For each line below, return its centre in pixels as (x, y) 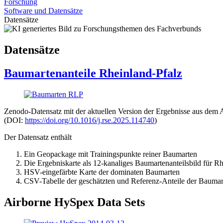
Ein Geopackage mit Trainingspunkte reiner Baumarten (111, 154)
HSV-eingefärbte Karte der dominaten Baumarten (102, 172)
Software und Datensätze (43, 11)
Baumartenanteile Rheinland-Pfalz (93, 73)
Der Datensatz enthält (38, 137)
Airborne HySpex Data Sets (74, 202)
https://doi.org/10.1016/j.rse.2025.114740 (90, 120)
